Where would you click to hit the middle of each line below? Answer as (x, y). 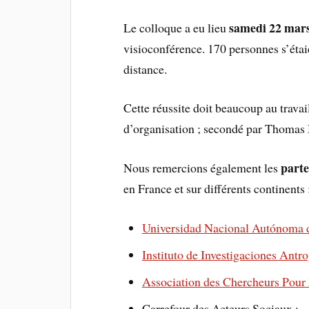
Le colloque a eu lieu (177, 27)
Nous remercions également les (202, 168)
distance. (146, 69)
